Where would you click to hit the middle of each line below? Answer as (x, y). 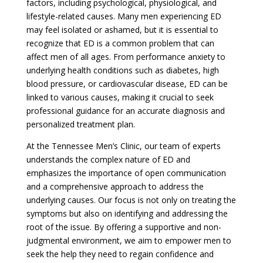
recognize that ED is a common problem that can (120, 43)
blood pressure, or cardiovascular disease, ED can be (127, 83)
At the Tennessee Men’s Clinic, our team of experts (123, 146)
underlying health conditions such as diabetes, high (122, 70)
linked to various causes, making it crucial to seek (120, 97)
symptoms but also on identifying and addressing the (127, 213)
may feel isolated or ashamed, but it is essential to (122, 29)
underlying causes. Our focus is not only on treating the (131, 200)
